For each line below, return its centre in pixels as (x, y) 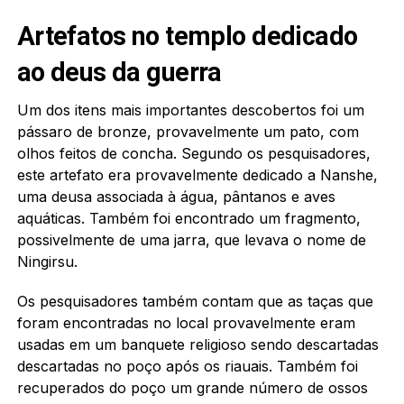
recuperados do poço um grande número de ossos (192, 387)
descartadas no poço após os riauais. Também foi (187, 366)
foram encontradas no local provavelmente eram (186, 322)
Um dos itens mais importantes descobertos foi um (190, 110)
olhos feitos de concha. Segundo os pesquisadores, (193, 153)
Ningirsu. (47, 261)
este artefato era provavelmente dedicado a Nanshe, (197, 174)
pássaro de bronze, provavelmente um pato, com (188, 131)
